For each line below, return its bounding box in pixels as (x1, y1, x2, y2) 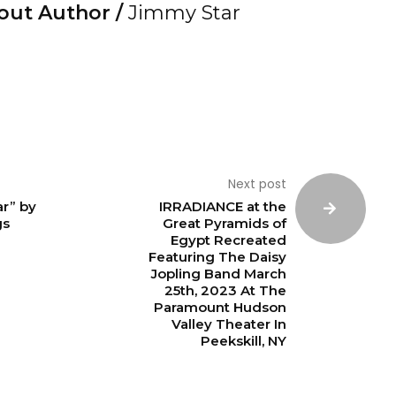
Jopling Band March (151, 264, 287, 282)
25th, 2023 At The (164, 281, 287, 299)
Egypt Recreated (171, 231, 287, 248)
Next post (228, 174, 287, 193)
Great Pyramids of (163, 214, 287, 232)
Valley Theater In (171, 315, 287, 332)
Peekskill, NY (201, 331, 287, 349)
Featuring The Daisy (148, 247, 287, 265)
